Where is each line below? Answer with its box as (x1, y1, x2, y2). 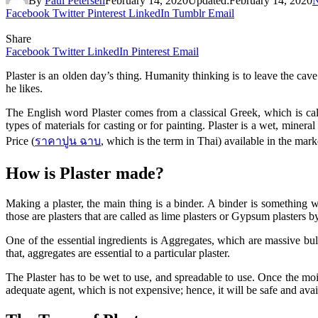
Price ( (6, 134, 35, 147)
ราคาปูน (35, 134, 77, 147)
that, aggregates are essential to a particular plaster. (6, 246, 230, 259)
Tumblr (172, 6, 205, 19)
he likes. (6, 82, 43, 94)
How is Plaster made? (6, 163, 164, 182)
